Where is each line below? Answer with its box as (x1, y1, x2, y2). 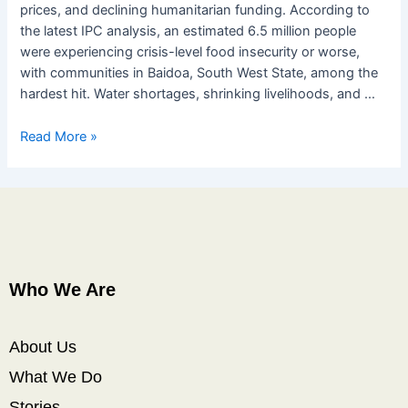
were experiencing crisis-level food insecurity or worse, (20, 44, 361, 61)
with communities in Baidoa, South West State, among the (20, 65, 379, 82)
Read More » (20, 127, 98, 145)
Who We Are (9, 279, 116, 300)
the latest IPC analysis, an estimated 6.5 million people (20, 23, 357, 40)
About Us (9, 337, 76, 356)
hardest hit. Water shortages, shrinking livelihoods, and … (20, 86, 376, 103)
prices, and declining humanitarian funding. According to (20, 2, 371, 19)
